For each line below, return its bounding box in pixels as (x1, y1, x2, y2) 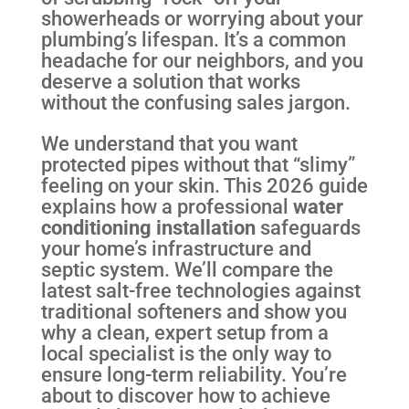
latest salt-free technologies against (40, 278, 361, 303)
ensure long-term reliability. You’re (40, 362, 347, 387)
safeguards (255, 215, 361, 240)
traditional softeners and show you (40, 299, 347, 324)
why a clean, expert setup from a (40, 320, 329, 345)
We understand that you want (40, 131, 298, 156)
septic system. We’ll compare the (40, 257, 333, 282)
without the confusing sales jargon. (40, 89, 351, 114)
